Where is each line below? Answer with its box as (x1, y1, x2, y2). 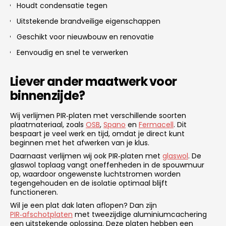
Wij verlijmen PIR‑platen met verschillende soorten (10, 110, 186, 121)
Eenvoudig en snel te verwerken (17, 47, 128, 58)
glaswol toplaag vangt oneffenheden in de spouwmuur (10, 159, 204, 170)
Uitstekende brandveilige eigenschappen (17, 16, 160, 26)
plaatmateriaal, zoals (10, 119, 86, 130)
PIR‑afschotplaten (10, 209, 73, 219)
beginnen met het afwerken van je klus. (10, 137, 149, 148)
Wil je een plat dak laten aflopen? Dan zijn (10, 200, 157, 210)
